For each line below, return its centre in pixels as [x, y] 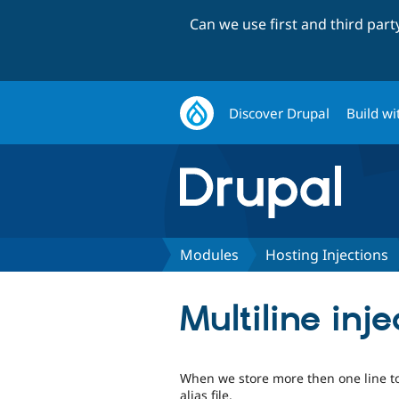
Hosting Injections [327, 254]
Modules [209, 254]
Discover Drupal [280, 113]
